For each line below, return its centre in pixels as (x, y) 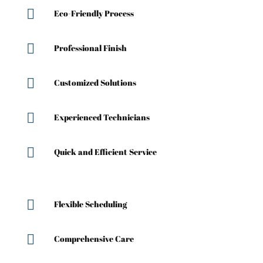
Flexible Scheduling (90, 204)
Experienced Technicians (102, 117)
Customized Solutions (95, 82)
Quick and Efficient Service (105, 151)
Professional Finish (90, 48)
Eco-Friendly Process (94, 13)
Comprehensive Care (94, 238)
